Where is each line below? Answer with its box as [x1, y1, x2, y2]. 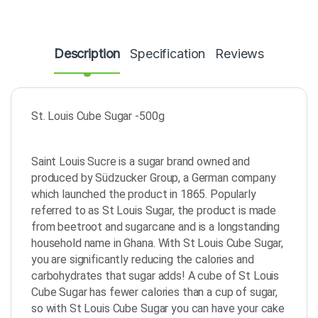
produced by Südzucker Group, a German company [31, 170, 276, 185]
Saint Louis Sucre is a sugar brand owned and [31, 154, 250, 168]
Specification [130, 45, 206, 61]
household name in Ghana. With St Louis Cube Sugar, [31, 236, 283, 250]
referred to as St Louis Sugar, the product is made [31, 203, 276, 217]
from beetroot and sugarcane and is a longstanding [31, 219, 280, 234]
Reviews [215, 45, 265, 61]
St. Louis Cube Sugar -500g [31, 109, 165, 123]
